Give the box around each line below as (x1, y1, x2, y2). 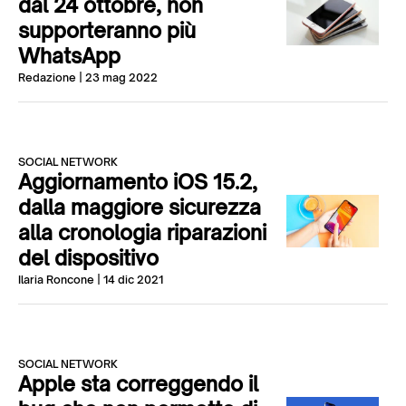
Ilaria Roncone (18, 273, 94, 286)
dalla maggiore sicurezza (18, 195, 261, 219)
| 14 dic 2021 (94, 273, 163, 286)
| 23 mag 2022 (76, 71, 158, 84)
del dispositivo (18, 246, 159, 270)
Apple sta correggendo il (18, 372, 258, 396)
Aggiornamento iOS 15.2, (18, 169, 257, 194)
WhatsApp (18, 43, 121, 68)
